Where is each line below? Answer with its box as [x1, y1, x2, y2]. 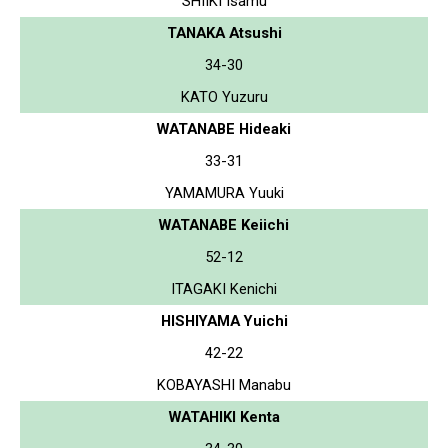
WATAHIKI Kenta [168, 407, 280, 426]
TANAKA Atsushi [166, 23, 282, 42]
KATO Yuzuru [180, 87, 268, 106]
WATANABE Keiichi [159, 215, 289, 234]
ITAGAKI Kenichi [171, 279, 277, 298]
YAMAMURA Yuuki [164, 183, 284, 202]
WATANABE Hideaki [157, 119, 291, 138]
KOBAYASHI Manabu [157, 375, 291, 394]
